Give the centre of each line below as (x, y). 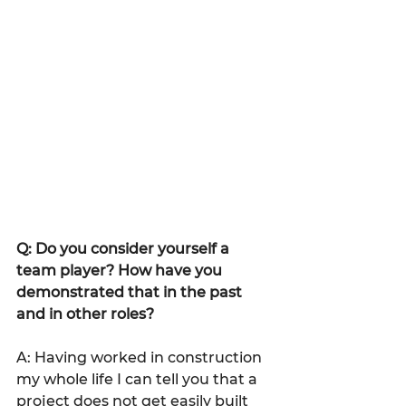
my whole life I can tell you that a (139, 379)
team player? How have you (121, 270)
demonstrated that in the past (131, 292)
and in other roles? (85, 314)
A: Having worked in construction (141, 357)
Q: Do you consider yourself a (125, 248)
